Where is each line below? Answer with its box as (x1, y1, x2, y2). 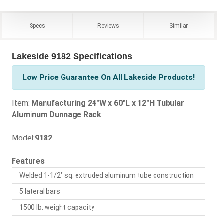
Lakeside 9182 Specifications (12, 51, 132, 62)
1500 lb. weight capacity (19, 203, 94, 212)
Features (12, 156, 45, 166)
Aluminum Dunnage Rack (12, 110, 101, 120)
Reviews (97, 22, 119, 30)
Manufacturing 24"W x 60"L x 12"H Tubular (30, 98, 184, 108)
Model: (12, 133, 35, 143)
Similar (170, 22, 188, 30)
